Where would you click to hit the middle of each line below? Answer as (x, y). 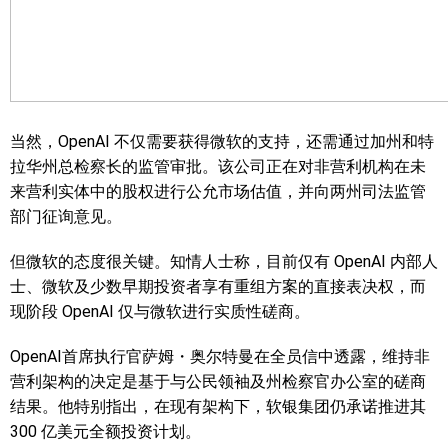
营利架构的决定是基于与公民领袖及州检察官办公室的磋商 (218, 381)
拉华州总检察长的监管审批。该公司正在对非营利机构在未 (218, 166)
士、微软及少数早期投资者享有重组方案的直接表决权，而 (218, 286)
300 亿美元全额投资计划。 (105, 431)
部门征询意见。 (66, 216)
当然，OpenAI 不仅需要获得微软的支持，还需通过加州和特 (222, 141)
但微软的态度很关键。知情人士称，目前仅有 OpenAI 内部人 (224, 261)
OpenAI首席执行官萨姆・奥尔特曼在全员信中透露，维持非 (220, 356)
